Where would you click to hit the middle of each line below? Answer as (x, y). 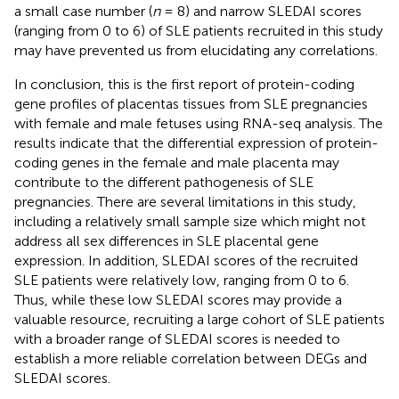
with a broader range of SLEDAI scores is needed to (177, 338)
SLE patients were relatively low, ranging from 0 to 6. (182, 280)
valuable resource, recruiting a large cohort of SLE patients (199, 319)
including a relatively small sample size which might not (190, 221)
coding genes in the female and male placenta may (177, 162)
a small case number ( (83, 11)
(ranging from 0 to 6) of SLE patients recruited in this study (199, 30)
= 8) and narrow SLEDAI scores (261, 11)
